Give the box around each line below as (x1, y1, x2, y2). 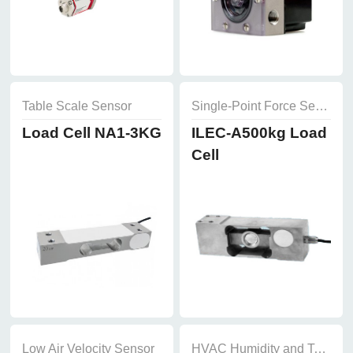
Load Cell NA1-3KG (21, 124, 162, 141)
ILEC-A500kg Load (191, 124, 327, 141)
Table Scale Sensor (21, 98, 132, 113)
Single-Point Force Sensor (314, 98, 328, 113)
